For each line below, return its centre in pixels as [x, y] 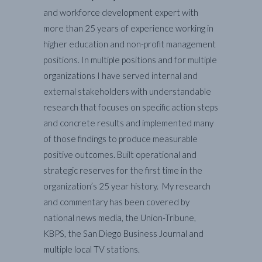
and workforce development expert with [121, 13]
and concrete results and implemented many [128, 123]
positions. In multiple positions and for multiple [130, 60]
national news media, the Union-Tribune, [120, 218]
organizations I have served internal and [120, 76]
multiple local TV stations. [92, 249]
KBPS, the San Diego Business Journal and [123, 234]
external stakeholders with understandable [127, 92]
